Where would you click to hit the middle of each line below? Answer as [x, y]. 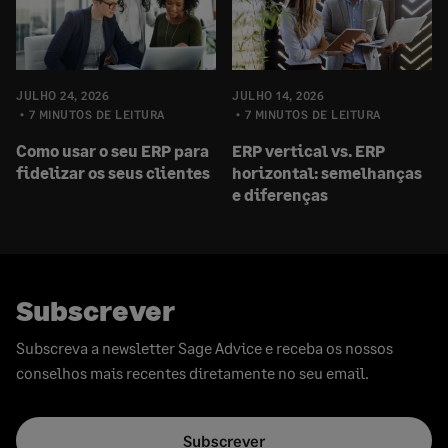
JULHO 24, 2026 [62, 96]
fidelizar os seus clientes [114, 173]
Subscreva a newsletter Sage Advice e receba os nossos [204, 348]
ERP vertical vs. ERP [308, 151]
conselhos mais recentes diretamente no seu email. [192, 373]
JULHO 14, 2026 [278, 96]
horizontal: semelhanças [327, 173]
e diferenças [280, 195]
